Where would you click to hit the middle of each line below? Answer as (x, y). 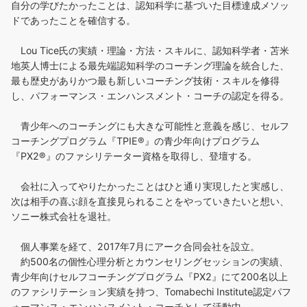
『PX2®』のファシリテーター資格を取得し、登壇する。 (134, 156)
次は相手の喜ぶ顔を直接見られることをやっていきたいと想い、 (150, 201)
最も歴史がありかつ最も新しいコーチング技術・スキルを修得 (145, 81)
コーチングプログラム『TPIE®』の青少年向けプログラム (135, 141)
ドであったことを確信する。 (73, 21)
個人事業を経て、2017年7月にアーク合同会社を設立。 (135, 247)
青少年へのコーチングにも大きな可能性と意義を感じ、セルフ (150, 126)
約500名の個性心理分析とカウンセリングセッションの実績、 (150, 262)
